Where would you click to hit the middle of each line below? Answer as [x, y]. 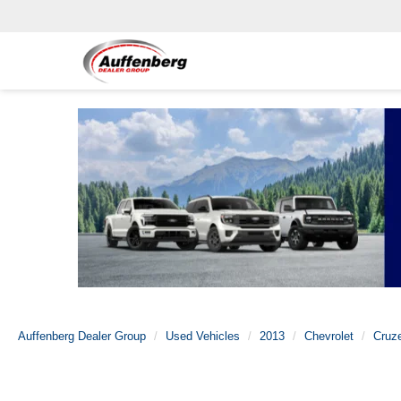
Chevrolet [329, 336]
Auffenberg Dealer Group [82, 336]
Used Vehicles [203, 336]
